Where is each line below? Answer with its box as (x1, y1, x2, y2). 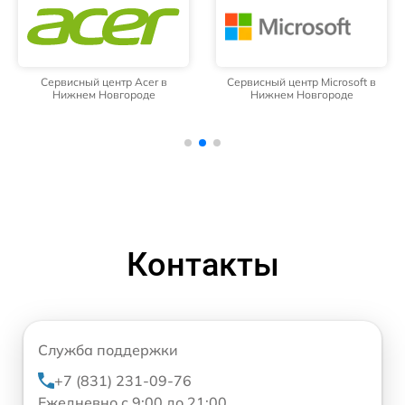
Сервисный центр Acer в (40, 75, 167, 89)
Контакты (126, 246, 279, 285)
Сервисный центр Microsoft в (227, 75, 376, 89)
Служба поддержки (38, 341, 178, 360)
